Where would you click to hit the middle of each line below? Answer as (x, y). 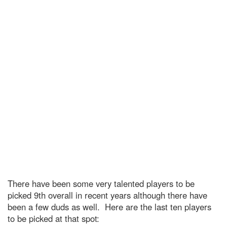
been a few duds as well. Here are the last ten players (109, 206)
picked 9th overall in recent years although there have (107, 195)
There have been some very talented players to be (101, 183)
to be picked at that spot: (53, 218)
